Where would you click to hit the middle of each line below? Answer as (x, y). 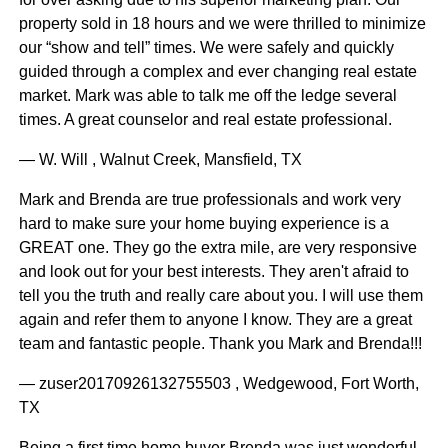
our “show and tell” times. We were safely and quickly (206, 48)
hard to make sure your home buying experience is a (203, 224)
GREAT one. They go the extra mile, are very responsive (217, 248)
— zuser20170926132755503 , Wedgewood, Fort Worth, (218, 384)
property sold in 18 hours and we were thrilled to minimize (222, 24)
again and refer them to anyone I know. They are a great (215, 320)
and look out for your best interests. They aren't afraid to (213, 272)
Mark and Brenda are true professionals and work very (209, 200)
